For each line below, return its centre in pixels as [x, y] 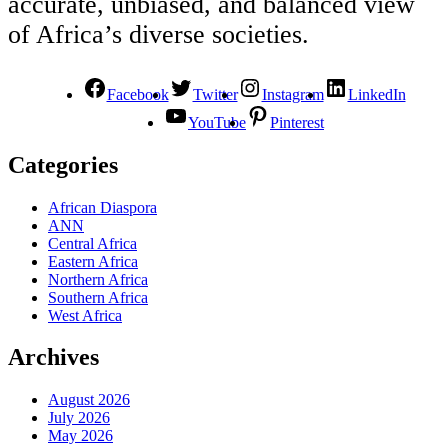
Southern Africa [98, 297]
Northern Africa [98, 279]
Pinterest [297, 122]
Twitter [215, 94]
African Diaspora [102, 207]
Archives [53, 357]
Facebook [137, 94]
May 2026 [80, 436]
